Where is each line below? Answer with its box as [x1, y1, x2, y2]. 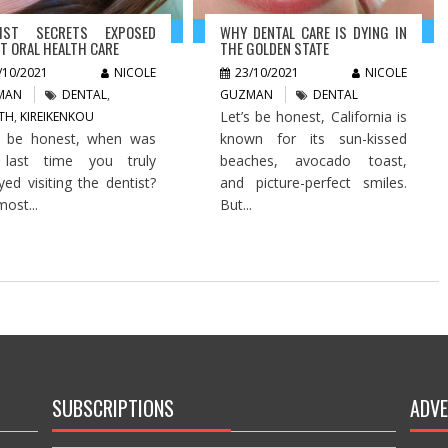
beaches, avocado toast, [220, 150, 407, 170]
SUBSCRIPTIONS [51, 392, 174, 423]
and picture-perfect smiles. [220, 172, 407, 192]
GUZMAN [220, 85, 274, 103]
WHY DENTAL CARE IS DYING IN [220, 20, 407, 43]
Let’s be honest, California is [220, 106, 407, 126]
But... [220, 194, 253, 214]
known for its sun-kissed [220, 128, 407, 148]
